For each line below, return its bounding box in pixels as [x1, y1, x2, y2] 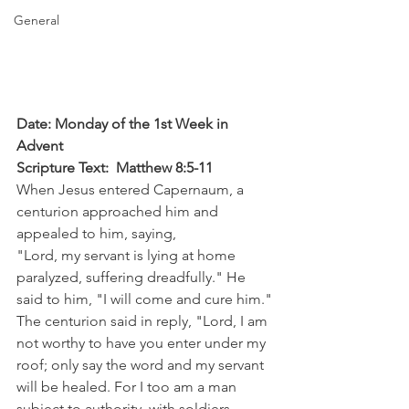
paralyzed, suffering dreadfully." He [16, 268, 249, 287]
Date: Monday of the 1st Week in [16, 115, 232, 133]
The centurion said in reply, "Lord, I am [16, 312, 271, 330]
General [14, 12, 59, 28]
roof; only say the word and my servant [16, 356, 267, 374]
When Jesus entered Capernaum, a [16, 181, 247, 199]
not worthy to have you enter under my [16, 334, 269, 352]
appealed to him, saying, [16, 225, 176, 243]
